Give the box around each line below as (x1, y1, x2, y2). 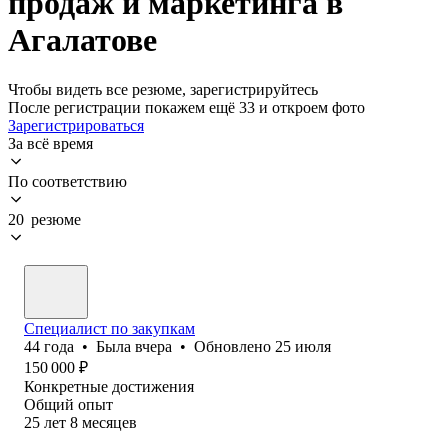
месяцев (82, 413, 137, 431)
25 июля (275, 337, 331, 355)
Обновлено (194, 337, 275, 355)
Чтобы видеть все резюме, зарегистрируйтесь (8, 80, 318, 98)
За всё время (8, 134, 93, 152)
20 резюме (8, 210, 81, 228)
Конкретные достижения (24, 377, 194, 395)
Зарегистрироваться (8, 116, 144, 134)
